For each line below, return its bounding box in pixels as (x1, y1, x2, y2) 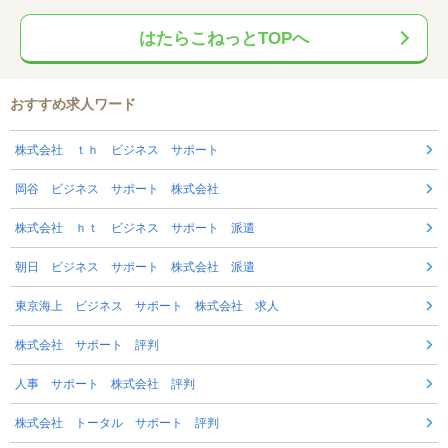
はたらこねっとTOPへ (139, 28, 309, 48)
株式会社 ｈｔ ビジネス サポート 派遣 (15, 220, 255, 235)
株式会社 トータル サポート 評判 (15, 415, 219, 430)
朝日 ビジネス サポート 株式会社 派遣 (15, 259, 255, 274)
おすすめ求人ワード (10, 95, 136, 112)
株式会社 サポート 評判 (15, 337, 159, 352)
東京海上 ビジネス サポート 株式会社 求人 (15, 298, 279, 313)
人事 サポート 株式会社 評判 (15, 376, 195, 391)
